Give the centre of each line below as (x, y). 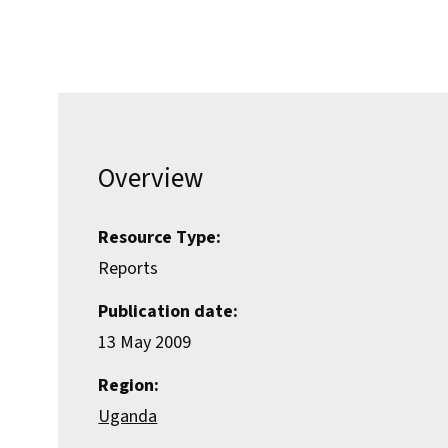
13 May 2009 (145, 343)
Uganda (128, 417)
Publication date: (168, 312)
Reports (128, 269)
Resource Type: (160, 238)
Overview (151, 179)
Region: (129, 386)
